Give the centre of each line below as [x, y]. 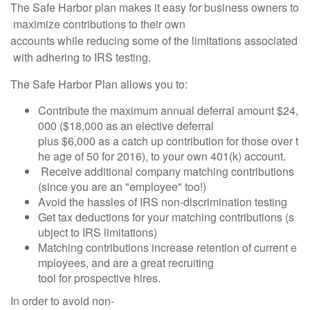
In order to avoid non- [62, 300]
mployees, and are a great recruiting [126, 262]
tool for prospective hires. [99, 277]
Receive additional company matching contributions [167, 171]
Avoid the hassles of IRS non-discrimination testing [164, 201]
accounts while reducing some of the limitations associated [154, 40]
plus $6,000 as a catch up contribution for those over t [168, 140]
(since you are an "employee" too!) [122, 186]
